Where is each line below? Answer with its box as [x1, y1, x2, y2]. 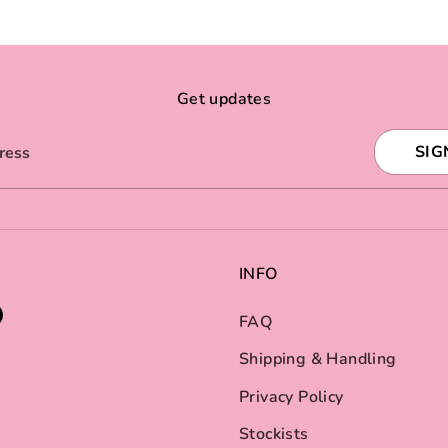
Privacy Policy [239, 385, 344, 408]
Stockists [239, 423, 309, 446]
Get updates [176, 87, 272, 110]
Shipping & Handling [239, 348, 397, 371]
